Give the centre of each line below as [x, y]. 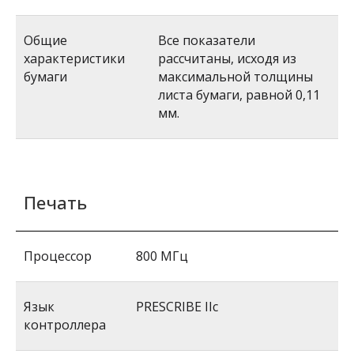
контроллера [65, 325]
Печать [55, 202]
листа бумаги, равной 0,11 [239, 95]
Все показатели [207, 40]
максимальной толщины [235, 77]
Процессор [58, 256]
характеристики [74, 58]
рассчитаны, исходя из [227, 58]
